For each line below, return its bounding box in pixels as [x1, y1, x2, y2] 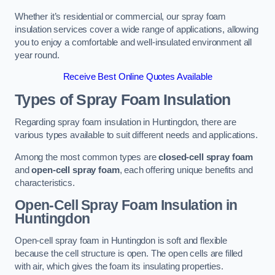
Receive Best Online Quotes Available [63, 72, 212, 82]
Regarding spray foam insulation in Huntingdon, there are [15, 117, 236, 128]
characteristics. [15, 177, 75, 188]
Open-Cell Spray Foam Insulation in [15, 197, 238, 214]
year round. [15, 50, 60, 60]
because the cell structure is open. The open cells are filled [15, 248, 243, 258]
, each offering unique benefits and [119, 165, 253, 175]
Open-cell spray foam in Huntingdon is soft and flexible [15, 235, 228, 246]
